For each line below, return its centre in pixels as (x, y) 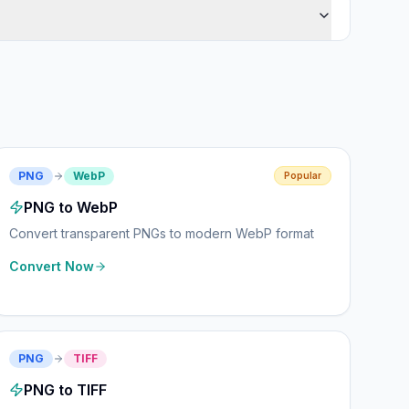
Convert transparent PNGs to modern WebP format (162, 233)
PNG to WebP (71, 207)
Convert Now (52, 266)
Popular (302, 175)
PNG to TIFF (66, 390)
